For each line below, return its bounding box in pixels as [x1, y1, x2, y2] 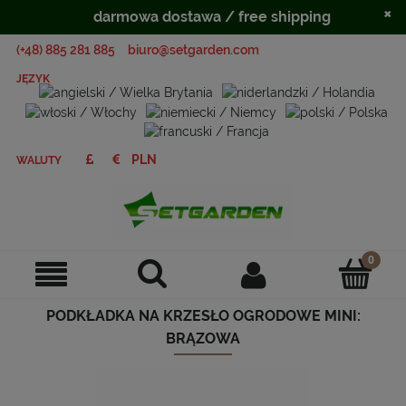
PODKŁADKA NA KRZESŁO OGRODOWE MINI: [45, 307, 361, 325]
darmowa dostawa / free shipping [93, 8, 331, 25]
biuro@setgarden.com [128, 43, 260, 57]
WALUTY [16, 154, 63, 168]
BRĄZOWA [166, 330, 240, 348]
